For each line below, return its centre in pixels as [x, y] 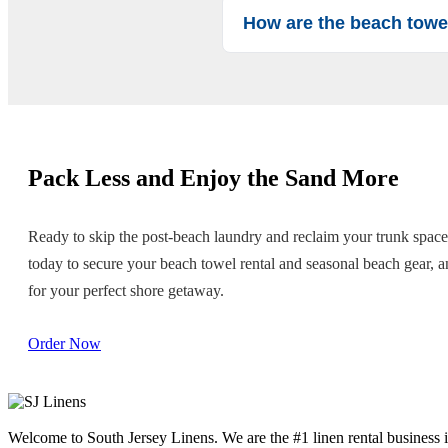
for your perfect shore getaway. [126, 290]
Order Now [64, 343]
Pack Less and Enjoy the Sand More [213, 177]
